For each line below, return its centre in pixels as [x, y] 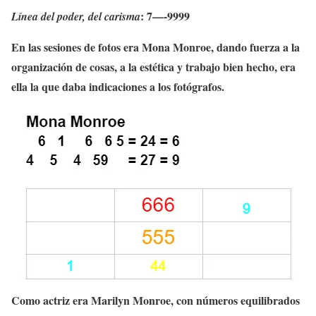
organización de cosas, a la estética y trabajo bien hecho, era [153, 67]
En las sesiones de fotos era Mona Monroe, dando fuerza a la [156, 47]
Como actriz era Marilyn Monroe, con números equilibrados [156, 300]
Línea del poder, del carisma [76, 17]
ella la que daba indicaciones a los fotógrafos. [118, 87]
